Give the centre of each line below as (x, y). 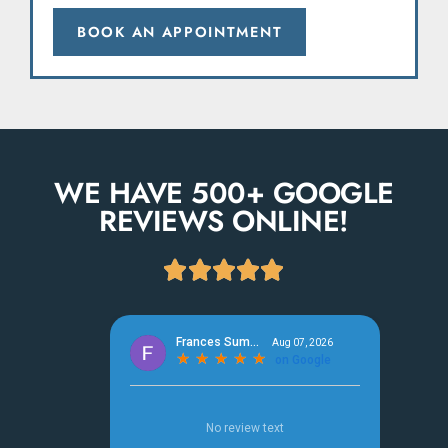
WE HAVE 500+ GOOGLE (224, 193)
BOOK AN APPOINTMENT (180, 32)
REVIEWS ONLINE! (224, 221)
